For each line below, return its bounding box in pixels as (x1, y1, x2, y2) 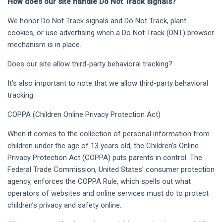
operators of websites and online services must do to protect (7, 189, 209, 198)
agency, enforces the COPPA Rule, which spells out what (7, 177, 191, 186)
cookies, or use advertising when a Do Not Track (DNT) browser (7, 28, 214, 37)
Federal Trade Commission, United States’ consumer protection (7, 165, 215, 174)
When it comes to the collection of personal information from (7, 129, 210, 138)
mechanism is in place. (7, 40, 81, 49)
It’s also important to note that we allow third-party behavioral (7, 79, 208, 88)
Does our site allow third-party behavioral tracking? (7, 59, 172, 68)
